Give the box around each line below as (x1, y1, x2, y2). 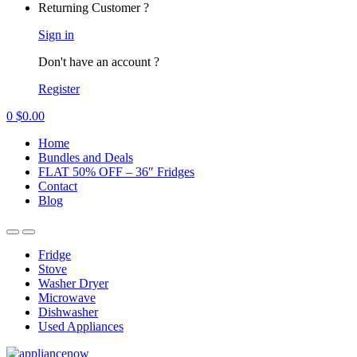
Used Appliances (38, 320, 124, 333)
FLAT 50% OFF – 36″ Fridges (38, 165, 194, 178)
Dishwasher (38, 305, 98, 319)
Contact (38, 179, 77, 193)
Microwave (38, 291, 96, 304)
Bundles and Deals (38, 151, 133, 164)
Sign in (38, 28, 74, 41)
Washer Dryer (38, 277, 108, 290)
